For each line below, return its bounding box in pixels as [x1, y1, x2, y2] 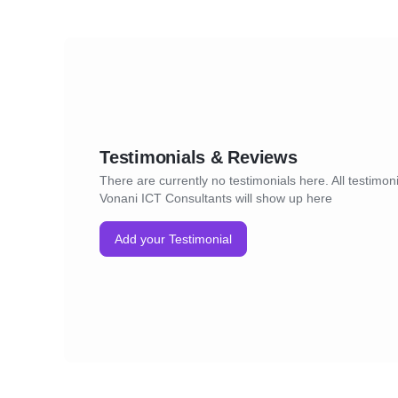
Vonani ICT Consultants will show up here [99, 191, 332, 205]
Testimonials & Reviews [99, 147, 298, 167]
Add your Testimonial [115, 232, 232, 246]
